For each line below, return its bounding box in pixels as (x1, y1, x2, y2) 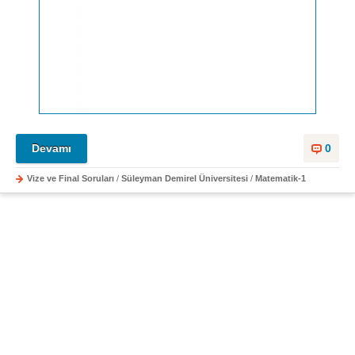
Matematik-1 (255, 174, 306, 184)
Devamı (32, 142, 71, 155)
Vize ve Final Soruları (27, 174, 114, 184)
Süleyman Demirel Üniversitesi (121, 174, 248, 184)
